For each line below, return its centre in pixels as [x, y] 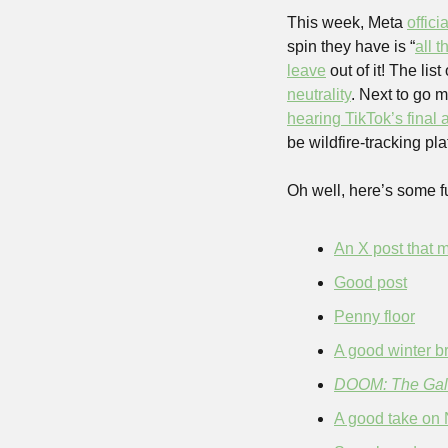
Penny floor [374, 317]
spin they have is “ [351, 47]
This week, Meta [347, 23]
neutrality [319, 95]
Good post [370, 283]
